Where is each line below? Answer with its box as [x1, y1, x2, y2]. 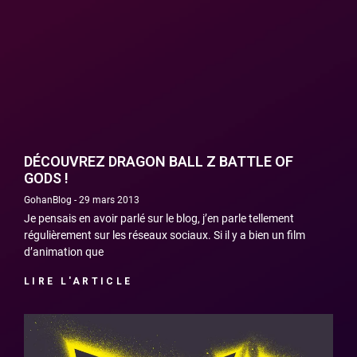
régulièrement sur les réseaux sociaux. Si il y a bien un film [24, 229, 305, 242]
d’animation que [24, 245, 104, 259]
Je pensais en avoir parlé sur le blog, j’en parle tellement [24, 212, 294, 226]
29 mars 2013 [76, 194, 139, 206]
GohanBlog [24, 194, 74, 206]
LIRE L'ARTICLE [24, 276, 133, 288]
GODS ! [24, 170, 69, 187]
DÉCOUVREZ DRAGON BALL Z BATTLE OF [24, 153, 293, 171]
